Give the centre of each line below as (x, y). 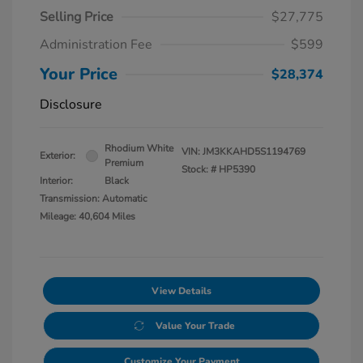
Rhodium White (139, 149)
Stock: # (199, 170)
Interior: (56, 181)
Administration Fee (96, 45)
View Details (181, 291)
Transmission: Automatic (94, 199)
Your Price (79, 75)
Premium (124, 163)
